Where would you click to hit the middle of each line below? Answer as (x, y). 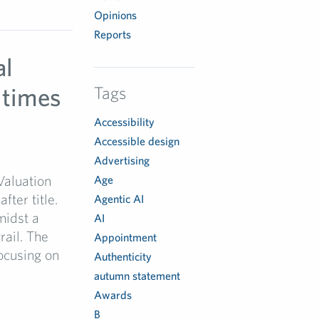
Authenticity (123, 256)
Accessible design (137, 141)
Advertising (122, 160)
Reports (113, 34)
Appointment (126, 237)
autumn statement (137, 276)
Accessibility (125, 122)
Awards (113, 295)
